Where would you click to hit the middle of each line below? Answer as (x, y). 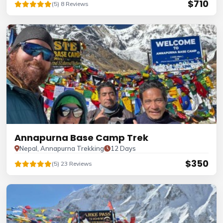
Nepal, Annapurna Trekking (62, 148)
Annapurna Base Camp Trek (81, 138)
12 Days (123, 148)
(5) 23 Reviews (72, 164)
